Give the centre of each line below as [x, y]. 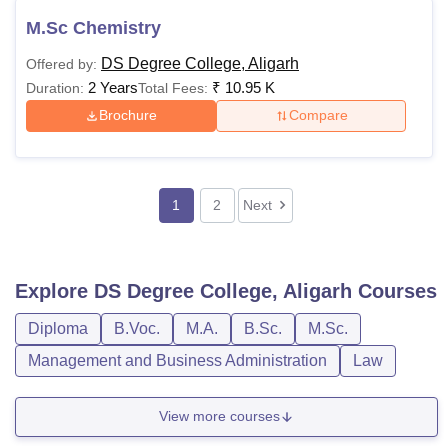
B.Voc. [137, 328]
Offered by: [61, 63]
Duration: [55, 87]
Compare [318, 115]
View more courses [219, 416]
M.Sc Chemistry [93, 27]
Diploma [58, 328]
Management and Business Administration [177, 360]
